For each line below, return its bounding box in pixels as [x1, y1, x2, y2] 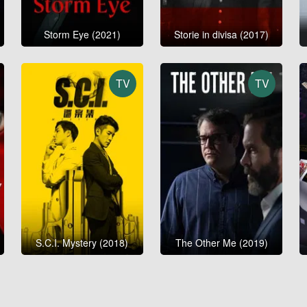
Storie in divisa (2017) [174, 27, 269, 41]
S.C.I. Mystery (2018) [36, 236, 129, 250]
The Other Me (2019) [175, 236, 268, 250]
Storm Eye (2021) [43, 27, 121, 41]
